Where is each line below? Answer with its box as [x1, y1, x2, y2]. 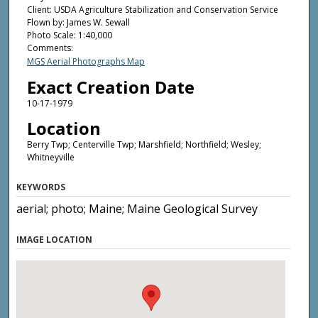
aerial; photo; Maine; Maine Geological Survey [16, 200, 258, 216]
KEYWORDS [16, 180, 66, 193]
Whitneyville [26, 151, 75, 164]
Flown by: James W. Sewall [26, 16, 130, 29]
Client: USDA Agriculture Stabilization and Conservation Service [26, 4, 278, 16]
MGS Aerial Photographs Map [26, 55, 145, 68]
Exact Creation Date [26, 75, 194, 99]
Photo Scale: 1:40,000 [26, 29, 112, 42]
